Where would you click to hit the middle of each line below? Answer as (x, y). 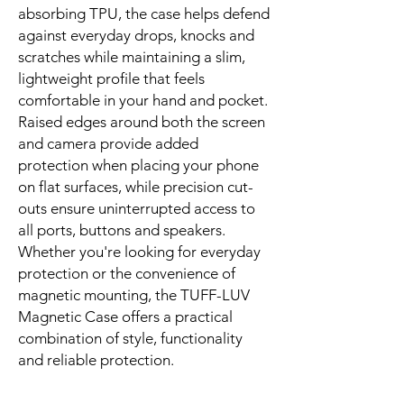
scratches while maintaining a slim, (132, 56)
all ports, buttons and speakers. (122, 230)
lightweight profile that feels (111, 78)
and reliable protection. (96, 359)
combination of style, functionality (130, 338)
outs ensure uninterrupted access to (137, 208)
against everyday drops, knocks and (136, 35)
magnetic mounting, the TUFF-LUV (134, 294)
